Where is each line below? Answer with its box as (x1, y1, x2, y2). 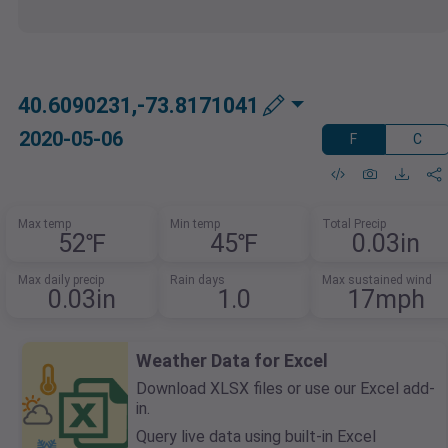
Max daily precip (18, 273, 105, 288)
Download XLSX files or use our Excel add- (136, 379, 435, 399)
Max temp (18, 217, 72, 232)
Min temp (170, 217, 220, 232)
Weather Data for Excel (136, 350, 328, 372)
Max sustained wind (321, 273, 432, 288)
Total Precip (321, 217, 386, 232)
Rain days (170, 273, 225, 288)
